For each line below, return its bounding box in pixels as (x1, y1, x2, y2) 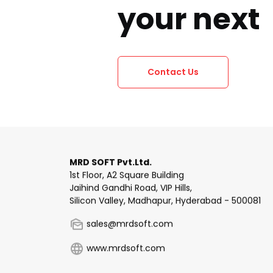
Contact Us (147, 65, 199, 78)
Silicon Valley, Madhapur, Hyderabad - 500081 (69, 192, 261, 205)
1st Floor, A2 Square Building (69, 166, 184, 179)
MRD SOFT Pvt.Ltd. (69, 154, 152, 166)
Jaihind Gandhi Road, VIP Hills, (69, 179, 192, 192)
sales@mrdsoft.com (84, 215, 173, 228)
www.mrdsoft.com (84, 239, 165, 252)
